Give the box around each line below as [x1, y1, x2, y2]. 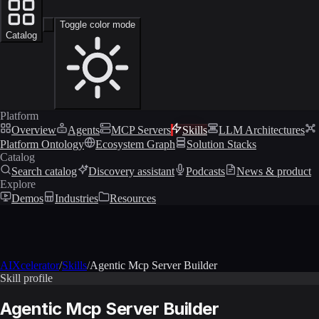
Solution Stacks [187, 137, 256, 150]
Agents [68, 123, 100, 136]
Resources [110, 192, 156, 204]
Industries [55, 192, 98, 204]
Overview [11, 123, 56, 136]
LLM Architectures [219, 123, 305, 136]
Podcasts [186, 164, 225, 177]
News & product [236, 164, 311, 177]
